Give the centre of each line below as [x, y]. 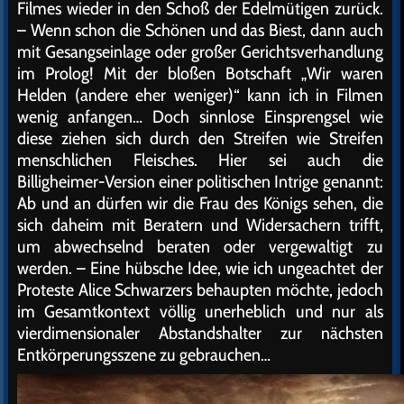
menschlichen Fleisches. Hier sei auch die [200, 160]
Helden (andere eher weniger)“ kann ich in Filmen [200, 95]
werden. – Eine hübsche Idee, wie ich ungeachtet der [200, 268]
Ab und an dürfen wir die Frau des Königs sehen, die [200, 203]
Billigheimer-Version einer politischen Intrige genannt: [200, 181]
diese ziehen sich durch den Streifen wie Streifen [200, 138]
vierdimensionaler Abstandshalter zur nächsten [200, 333]
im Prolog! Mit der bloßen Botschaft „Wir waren [200, 73]
